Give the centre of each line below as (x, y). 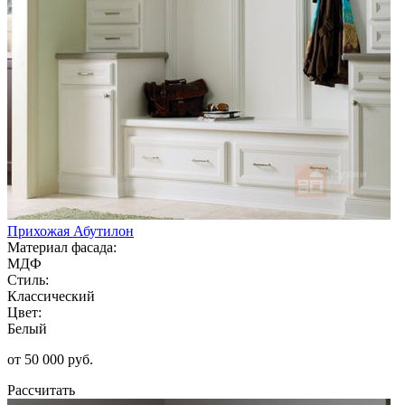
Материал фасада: (62, 247)
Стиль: (28, 279)
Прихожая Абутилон (71, 231)
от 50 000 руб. (50, 359)
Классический (51, 296)
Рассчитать (41, 390)
